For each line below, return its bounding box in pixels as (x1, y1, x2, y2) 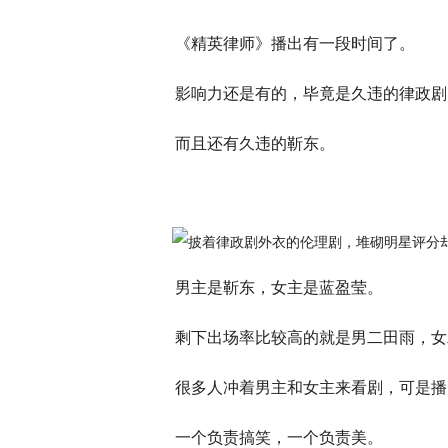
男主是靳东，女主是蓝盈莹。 (175, 279, 383, 296)
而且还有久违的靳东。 (175, 135, 335, 152)
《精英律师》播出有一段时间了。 (175, 35, 415, 52)
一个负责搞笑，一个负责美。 (175, 429, 383, 446)
